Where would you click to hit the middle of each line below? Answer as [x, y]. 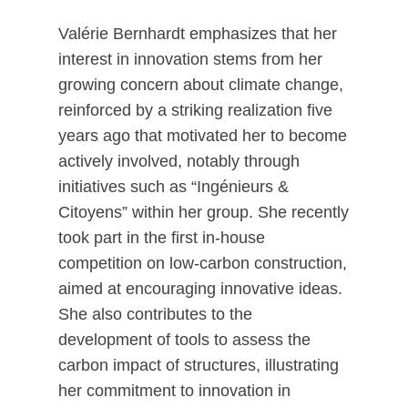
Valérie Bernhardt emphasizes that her [198, 34]
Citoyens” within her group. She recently [204, 212]
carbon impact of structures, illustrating [199, 365]
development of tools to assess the [184, 340]
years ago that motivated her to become [203, 136]
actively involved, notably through [179, 161]
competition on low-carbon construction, [203, 263]
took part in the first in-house [162, 238]
